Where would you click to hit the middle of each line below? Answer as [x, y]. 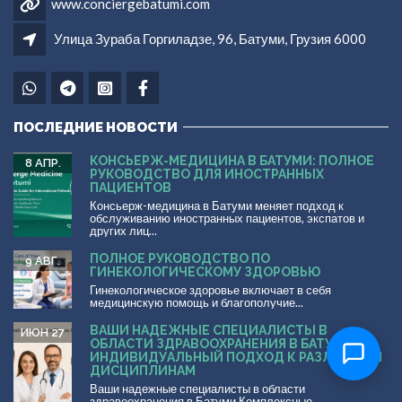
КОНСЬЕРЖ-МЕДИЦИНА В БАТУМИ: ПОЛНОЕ [232, 160]
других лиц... [123, 230]
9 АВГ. [43, 260]
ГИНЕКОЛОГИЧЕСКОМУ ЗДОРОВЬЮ [205, 271]
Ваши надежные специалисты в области [197, 388]
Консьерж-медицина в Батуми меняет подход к [217, 205]
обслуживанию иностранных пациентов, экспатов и [227, 218]
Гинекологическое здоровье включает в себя [210, 289]
